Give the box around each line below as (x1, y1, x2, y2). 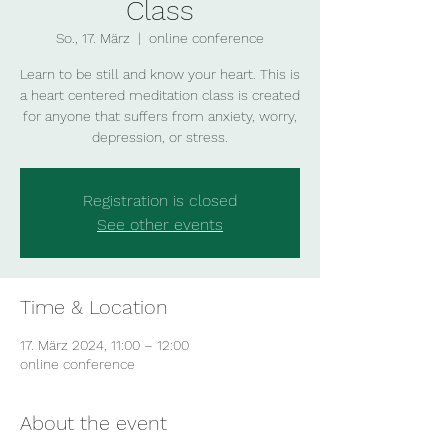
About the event (20, 411, 167, 435)
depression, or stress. (92, 129, 228, 145)
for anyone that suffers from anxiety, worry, (23, 108, 297, 124)
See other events (97, 215, 223, 234)
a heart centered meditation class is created (20, 87, 300, 103)
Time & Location (20, 295, 168, 319)
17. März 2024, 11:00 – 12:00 (20, 337, 189, 353)
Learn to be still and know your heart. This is (20, 66, 300, 82)
